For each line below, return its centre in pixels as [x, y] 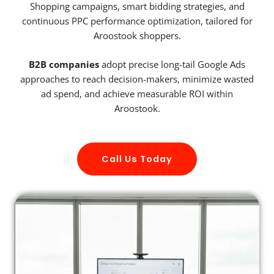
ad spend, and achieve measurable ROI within [137, 94]
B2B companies [64, 65]
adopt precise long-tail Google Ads [172, 65]
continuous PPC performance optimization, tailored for [137, 20]
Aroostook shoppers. [137, 35]
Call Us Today [137, 159]
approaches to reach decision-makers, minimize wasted [137, 79]
